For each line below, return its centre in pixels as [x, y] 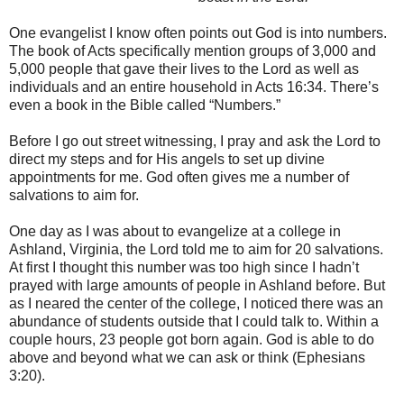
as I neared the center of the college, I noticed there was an [196, 303]
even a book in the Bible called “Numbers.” [145, 105]
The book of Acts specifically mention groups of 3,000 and [193, 50]
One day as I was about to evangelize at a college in [175, 231]
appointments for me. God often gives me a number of [179, 177]
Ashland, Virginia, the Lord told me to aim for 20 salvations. [196, 249]
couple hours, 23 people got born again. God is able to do [192, 339]
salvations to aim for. [74, 195]
